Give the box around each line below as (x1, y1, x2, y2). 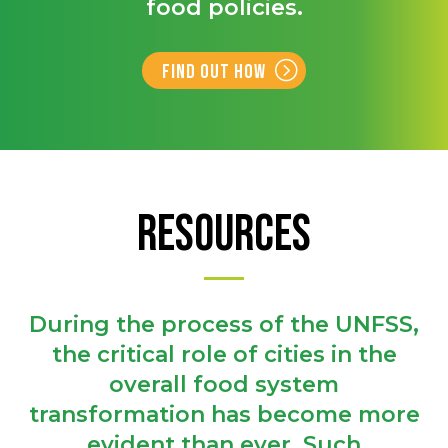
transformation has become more (28, 400, 420, 428)
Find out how (162, 59, 266, 84)
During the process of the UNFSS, (29, 310, 419, 338)
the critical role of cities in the (51, 340, 397, 368)
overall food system (109, 370, 339, 398)
